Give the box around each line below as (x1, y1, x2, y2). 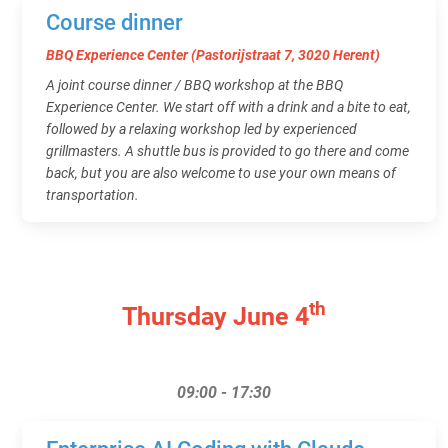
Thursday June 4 (122, 301, 309, 331)
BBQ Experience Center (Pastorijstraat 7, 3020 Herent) (46, 46, 380, 63)
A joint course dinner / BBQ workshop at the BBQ (46, 76, 343, 93)
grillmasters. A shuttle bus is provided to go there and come (46, 142, 409, 159)
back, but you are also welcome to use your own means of (46, 164, 396, 181)
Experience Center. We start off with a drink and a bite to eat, (46, 98, 411, 115)
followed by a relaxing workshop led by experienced (46, 120, 357, 137)
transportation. (46, 186, 139, 203)
